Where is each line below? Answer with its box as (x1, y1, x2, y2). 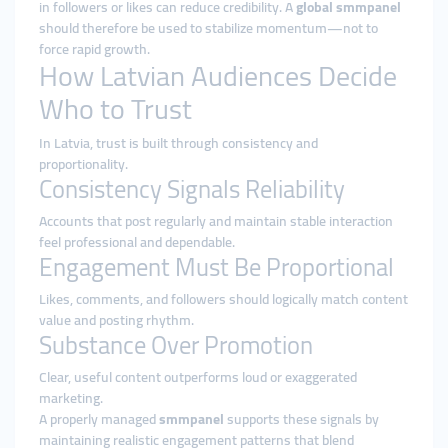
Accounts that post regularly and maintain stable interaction (39, 208, 393, 234)
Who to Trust (39, 83, 192, 135)
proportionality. (39, 151, 128, 177)
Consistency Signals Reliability (39, 166, 345, 212)
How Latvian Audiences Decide (39, 50, 397, 102)
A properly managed (39, 406, 159, 432)
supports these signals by (224, 406, 379, 432)
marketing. (39, 385, 103, 411)
